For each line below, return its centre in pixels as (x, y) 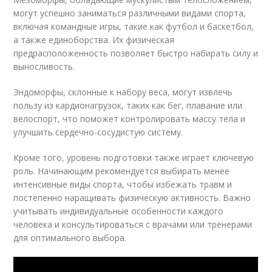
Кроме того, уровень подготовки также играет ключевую (134, 158)
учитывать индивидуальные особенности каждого (119, 211)
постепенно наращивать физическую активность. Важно (132, 198)
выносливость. (44, 66)
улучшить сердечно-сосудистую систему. (98, 132)
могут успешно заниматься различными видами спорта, (130, 13)
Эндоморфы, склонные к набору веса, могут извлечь (123, 92)
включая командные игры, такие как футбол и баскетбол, (134, 26)
